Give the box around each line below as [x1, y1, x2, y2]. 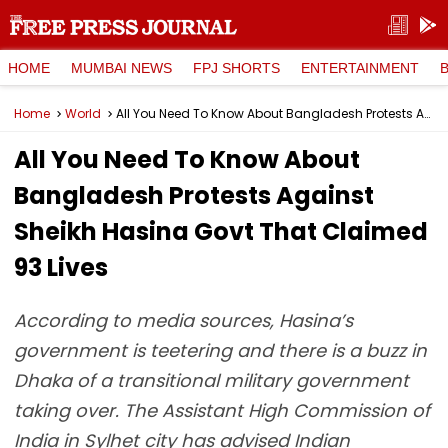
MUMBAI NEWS [71, 59, 172, 76]
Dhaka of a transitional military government [14, 368, 409, 393]
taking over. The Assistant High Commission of [14, 398, 430, 423]
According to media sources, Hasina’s [14, 308, 353, 333]
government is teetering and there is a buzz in [14, 338, 427, 363]
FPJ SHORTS [193, 59, 280, 76]
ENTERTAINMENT [301, 59, 419, 76]
